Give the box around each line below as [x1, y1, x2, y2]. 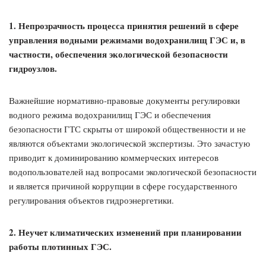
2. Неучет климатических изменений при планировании [9, 226, 242, 239]
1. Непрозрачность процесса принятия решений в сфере [9, 19, 239, 33]
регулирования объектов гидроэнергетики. [9, 194, 174, 207]
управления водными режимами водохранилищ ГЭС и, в [9, 33, 245, 47]
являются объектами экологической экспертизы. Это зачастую [9, 137, 250, 150]
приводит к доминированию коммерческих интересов [9, 151, 218, 164]
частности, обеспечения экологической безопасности [9, 47, 228, 61]
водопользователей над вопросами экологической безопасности [9, 166, 256, 178]
